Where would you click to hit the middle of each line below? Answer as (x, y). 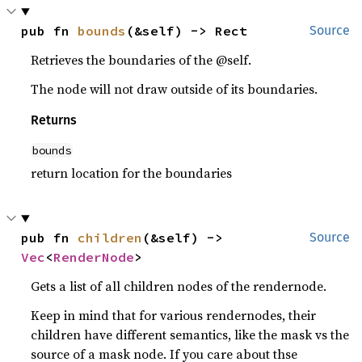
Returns (54, 120)
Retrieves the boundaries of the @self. (141, 60)
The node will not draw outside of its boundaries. (175, 89)
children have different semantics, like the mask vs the (190, 335)
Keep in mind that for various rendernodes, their (174, 315)
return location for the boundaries (132, 173)
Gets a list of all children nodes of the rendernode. (179, 286)
